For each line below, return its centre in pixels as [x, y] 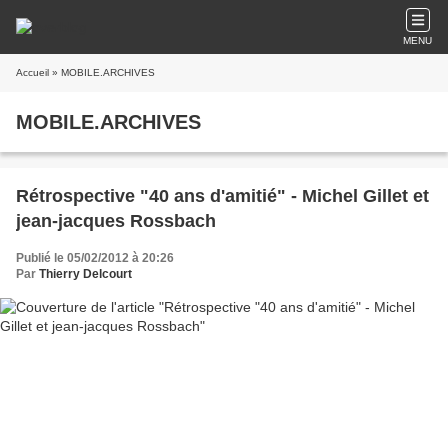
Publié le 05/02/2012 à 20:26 [95, 258]
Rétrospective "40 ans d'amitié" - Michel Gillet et [222, 196]
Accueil [32, 72]
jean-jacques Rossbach [116, 221]
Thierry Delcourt [85, 274]
